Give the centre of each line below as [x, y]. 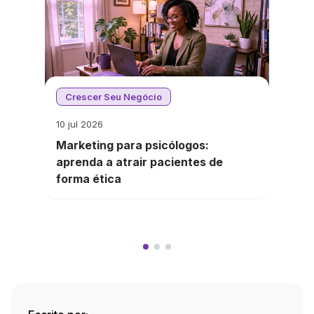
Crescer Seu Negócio [114, 97]
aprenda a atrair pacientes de [139, 162]
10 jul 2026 [80, 124]
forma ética [89, 179]
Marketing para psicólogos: [132, 145]
